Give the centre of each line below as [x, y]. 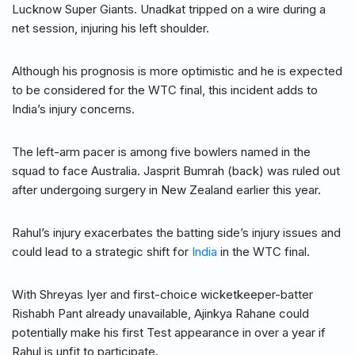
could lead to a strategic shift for [102, 252]
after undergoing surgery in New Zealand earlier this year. [166, 190]
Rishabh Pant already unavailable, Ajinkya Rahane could [160, 314]
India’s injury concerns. [73, 109]
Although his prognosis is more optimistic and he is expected [177, 71]
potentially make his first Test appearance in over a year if [169, 333]
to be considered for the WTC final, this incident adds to [165, 90]
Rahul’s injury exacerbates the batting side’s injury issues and [176, 233]
